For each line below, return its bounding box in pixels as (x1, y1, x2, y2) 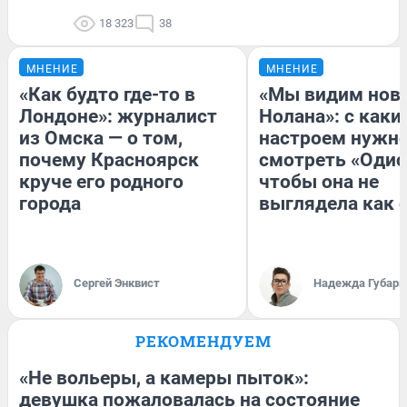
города (19, 192, 81, 214)
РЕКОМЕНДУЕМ (135, 330, 272, 352)
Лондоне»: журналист (19, 104, 217, 127)
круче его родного (19, 170, 184, 193)
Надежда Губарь (313, 275, 405, 290)
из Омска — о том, (19, 126, 183, 149)
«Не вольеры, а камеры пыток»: (19, 366, 309, 389)
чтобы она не (259, 170, 379, 193)
